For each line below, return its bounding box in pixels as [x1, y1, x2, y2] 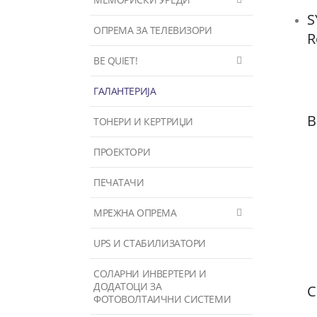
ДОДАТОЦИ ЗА [93, 279, 162, 293]
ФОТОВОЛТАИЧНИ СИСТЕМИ [93, 292, 231, 306]
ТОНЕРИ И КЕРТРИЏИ [93, 114, 193, 128]
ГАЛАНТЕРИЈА [93, 83, 156, 98]
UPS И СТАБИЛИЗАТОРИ [93, 236, 207, 250]
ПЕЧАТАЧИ [93, 175, 144, 189]
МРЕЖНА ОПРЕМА [93, 205, 177, 219]
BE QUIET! [93, 53, 138, 67]
